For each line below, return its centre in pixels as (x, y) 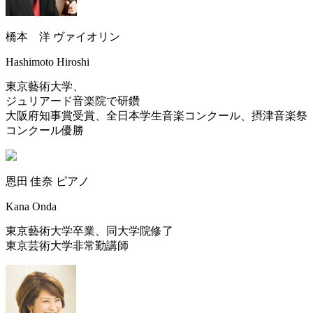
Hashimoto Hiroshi (48, 61)
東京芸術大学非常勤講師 (67, 245)
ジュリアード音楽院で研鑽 (73, 101)
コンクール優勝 (45, 130)
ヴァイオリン (87, 36)
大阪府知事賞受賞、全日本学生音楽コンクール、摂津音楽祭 (156, 115)
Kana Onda (31, 206)
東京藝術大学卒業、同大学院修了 (89, 231)
